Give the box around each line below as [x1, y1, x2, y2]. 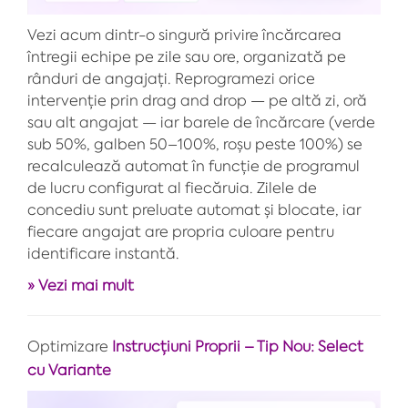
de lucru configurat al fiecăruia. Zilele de [27, 178, 317, 198]
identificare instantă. [27, 244, 179, 263]
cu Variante [27, 361, 111, 380]
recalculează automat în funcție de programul [27, 157, 360, 176]
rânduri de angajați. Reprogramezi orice [27, 69, 315, 88]
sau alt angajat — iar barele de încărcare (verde [27, 113, 375, 132]
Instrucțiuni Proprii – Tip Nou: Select [112, 337, 363, 356]
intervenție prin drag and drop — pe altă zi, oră [27, 91, 367, 110]
